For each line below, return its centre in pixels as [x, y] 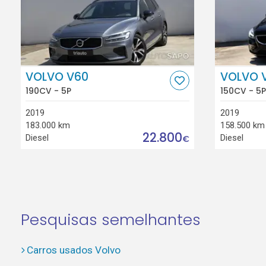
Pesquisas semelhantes [110, 220]
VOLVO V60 [57, 77]
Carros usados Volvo [73, 250]
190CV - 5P [49, 91]
